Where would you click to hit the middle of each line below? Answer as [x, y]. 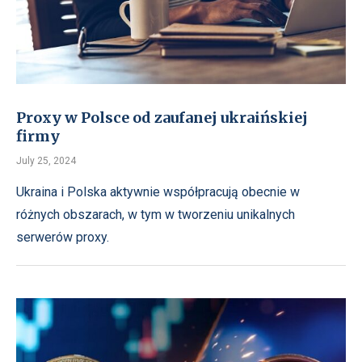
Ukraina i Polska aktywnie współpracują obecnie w [158, 192]
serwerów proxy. [63, 237]
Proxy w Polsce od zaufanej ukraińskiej [162, 117]
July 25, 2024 [46, 160]
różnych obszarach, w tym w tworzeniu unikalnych [156, 214]
